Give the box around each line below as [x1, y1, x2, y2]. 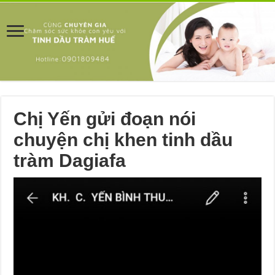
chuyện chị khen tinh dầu [14, 129, 233, 150]
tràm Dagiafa [14, 150, 126, 171]
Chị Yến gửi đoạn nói [14, 108, 196, 129]
